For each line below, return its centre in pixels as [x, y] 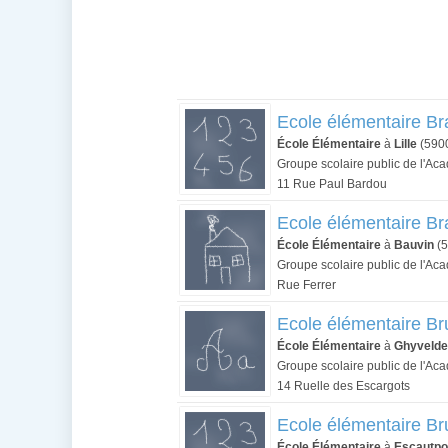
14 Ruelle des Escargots [343, 386]
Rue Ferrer [306, 285]
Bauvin [414, 245]
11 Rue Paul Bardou [332, 184]
